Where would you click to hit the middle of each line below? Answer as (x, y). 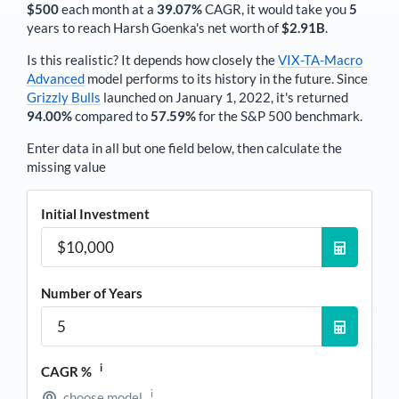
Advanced (56, 78)
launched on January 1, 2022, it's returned (224, 97)
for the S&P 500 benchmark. (279, 115)
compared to (111, 115)
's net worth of (239, 27)
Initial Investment (95, 213)
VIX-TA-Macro (320, 59)
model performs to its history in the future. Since (226, 78)
